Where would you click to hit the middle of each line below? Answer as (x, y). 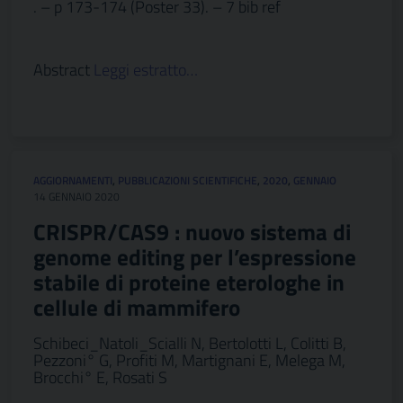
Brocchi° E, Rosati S (100, 377)
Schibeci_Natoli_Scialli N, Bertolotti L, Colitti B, (190, 343)
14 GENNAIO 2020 (76, 197)
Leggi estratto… (146, 70)
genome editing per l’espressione (195, 257)
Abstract (63, 70)
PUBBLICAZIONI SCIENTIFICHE (188, 180)
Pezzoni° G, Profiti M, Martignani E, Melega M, (189, 360)
